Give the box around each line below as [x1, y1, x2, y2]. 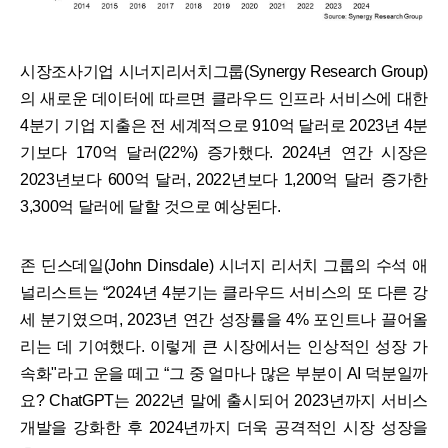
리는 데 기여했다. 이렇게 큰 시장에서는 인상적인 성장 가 [20, 337, 428, 355]
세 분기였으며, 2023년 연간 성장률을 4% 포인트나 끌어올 [20, 310, 428, 328]
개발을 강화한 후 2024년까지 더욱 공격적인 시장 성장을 [20, 418, 428, 436]
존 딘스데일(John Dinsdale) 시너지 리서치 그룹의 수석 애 [20, 256, 428, 274]
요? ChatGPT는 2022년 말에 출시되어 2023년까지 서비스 [20, 391, 428, 409]
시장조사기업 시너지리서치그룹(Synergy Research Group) [20, 62, 428, 80]
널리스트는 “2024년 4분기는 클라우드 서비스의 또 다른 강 [20, 283, 428, 301]
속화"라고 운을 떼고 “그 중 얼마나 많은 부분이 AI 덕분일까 [20, 364, 428, 382]
